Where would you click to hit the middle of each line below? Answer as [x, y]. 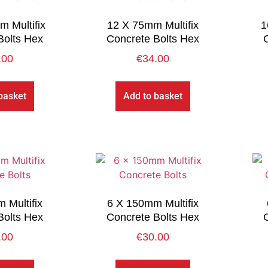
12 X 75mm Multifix [153, 25]
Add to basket [153, 96]
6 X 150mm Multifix [153, 204]
